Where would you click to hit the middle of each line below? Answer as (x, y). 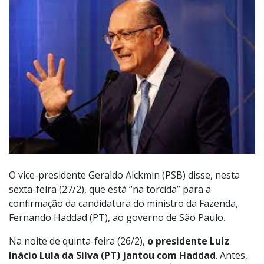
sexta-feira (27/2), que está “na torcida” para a (110, 189)
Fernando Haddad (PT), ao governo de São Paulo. (117, 218)
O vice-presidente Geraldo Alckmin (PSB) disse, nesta (124, 175)
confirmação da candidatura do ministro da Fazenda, (123, 204)
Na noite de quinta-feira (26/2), (78, 241)
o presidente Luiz (188, 241)
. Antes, (232, 255)
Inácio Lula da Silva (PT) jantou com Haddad (112, 255)
